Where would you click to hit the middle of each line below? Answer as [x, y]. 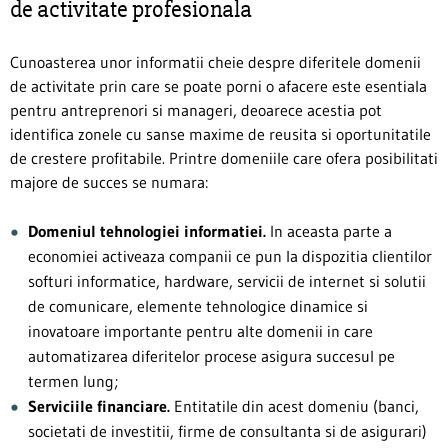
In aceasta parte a [329, 230]
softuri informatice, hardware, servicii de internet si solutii [227, 280]
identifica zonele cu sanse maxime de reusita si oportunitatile [220, 133]
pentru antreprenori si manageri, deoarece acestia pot [196, 109]
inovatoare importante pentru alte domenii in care [200, 330]
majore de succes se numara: [109, 181]
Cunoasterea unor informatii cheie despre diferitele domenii [215, 61]
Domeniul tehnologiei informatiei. [147, 230]
